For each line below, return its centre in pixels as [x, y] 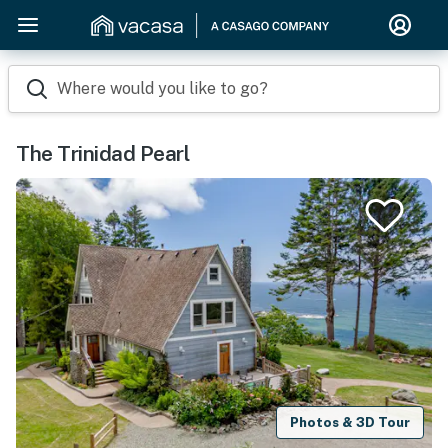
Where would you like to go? [162, 88]
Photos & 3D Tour [350, 422]
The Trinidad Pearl [102, 153]
